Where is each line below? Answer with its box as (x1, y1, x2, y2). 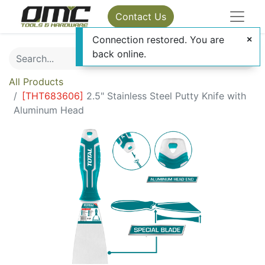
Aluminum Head (14, 104, 84, 116)
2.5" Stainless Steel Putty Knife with (86, 90, 246, 102)
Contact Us (115, 11, 167, 22)
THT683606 (25, 90, 80, 102)
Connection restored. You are (92, 34, 224, 46)
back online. (92, 48, 146, 60)
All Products (9, 76, 63, 88)
